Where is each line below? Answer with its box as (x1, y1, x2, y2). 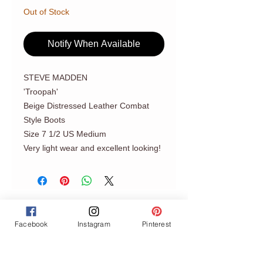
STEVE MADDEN (23, 72, 87, 82)
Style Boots (23, 114, 65, 124)
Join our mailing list (44, 245, 144, 261)
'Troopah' (23, 86, 58, 96)
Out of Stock (23, 6, 69, 16)
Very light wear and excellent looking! (23, 143, 161, 153)
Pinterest (142, 219, 171, 228)
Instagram (77, 219, 110, 228)
